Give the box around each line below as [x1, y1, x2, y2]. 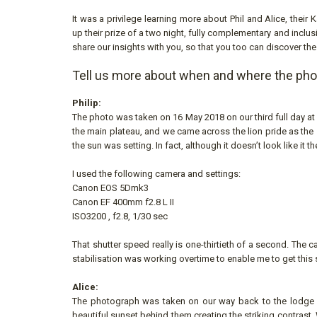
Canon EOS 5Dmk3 [72, 182, 149, 193]
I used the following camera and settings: [72, 168, 241, 179]
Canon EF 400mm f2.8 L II [72, 196, 174, 207]
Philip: [72, 97, 101, 108]
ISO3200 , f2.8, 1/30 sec [72, 210, 168, 221]
